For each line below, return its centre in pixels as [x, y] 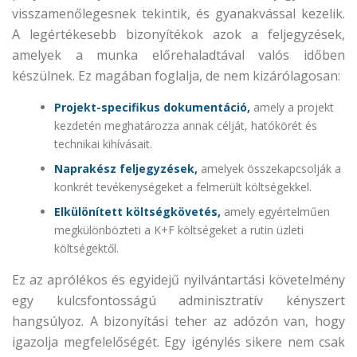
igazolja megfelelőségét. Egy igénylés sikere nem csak [178, 342]
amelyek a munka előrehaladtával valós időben [178, 55]
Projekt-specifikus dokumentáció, [152, 107]
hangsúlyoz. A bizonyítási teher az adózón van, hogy [178, 321]
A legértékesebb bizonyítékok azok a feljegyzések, [178, 34]
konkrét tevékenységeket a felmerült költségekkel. [182, 187]
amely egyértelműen [275, 212]
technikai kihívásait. [103, 144]
